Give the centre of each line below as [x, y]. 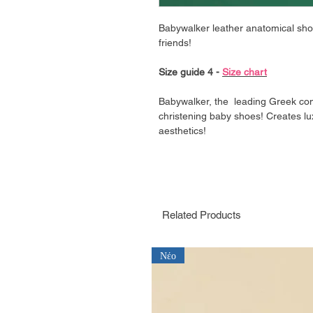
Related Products [202, 215]
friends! [175, 43]
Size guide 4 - [190, 72]
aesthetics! [182, 131]
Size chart [245, 72]
